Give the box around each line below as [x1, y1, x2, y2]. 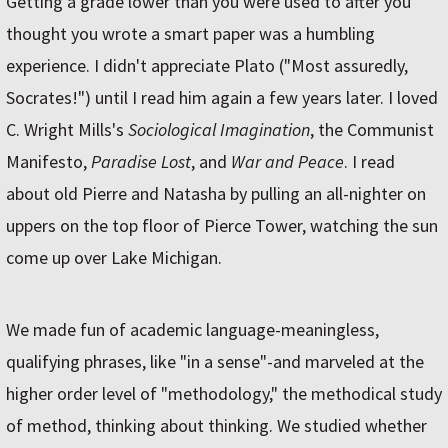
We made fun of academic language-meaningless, [6, 318, 379, 342]
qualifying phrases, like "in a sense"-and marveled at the [6, 350, 424, 374]
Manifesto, [6, 150, 91, 174]
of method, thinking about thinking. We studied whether [6, 414, 427, 438]
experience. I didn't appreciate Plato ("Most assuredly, [6, 54, 408, 78]
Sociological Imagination [128, 118, 310, 142]
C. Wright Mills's [6, 118, 128, 142]
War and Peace [231, 150, 344, 174]
